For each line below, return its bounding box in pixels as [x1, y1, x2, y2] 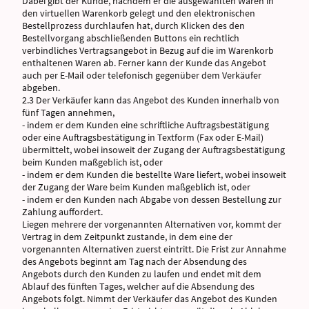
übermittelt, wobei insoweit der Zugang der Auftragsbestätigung [22, 143, 285, 156]
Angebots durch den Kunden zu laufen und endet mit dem [22, 267, 261, 280]
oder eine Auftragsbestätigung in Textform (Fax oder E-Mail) [22, 130, 263, 143]
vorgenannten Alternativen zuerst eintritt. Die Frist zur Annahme [22, 242, 286, 255]
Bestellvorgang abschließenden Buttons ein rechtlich [22, 31, 239, 44]
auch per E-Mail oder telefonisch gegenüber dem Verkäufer [22, 68, 261, 81]
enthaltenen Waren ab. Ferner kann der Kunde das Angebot [22, 56, 266, 69]
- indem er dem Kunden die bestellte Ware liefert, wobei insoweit [22, 168, 286, 181]
